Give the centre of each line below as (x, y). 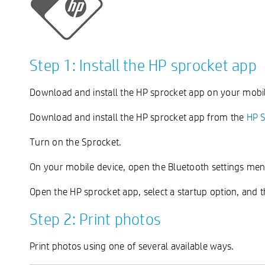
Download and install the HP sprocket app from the (138, 117)
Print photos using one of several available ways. (132, 246)
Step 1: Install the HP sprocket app (143, 65)
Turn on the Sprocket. (76, 142)
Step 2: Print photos (95, 219)
